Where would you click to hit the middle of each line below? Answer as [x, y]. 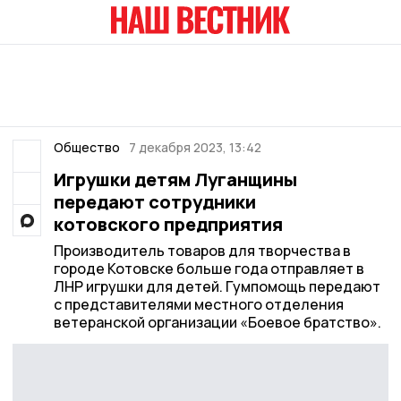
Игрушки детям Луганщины [175, 179]
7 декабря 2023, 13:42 [195, 147]
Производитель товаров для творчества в [202, 251]
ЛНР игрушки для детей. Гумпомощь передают [217, 286]
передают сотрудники [154, 202]
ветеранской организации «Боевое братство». [217, 322]
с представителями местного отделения [198, 304]
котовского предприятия [168, 224]
